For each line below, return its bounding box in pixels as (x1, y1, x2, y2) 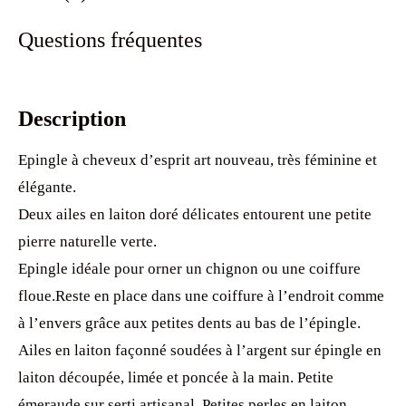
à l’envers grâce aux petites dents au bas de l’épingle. (18, 314, 361, 332)
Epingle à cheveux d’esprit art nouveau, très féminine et (18, 150, 377, 169)
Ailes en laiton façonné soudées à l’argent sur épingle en (18, 341, 382, 359)
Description (18, 106, 126, 130)
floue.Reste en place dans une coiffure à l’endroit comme (18, 286, 384, 304)
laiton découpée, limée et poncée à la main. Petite (18, 368, 333, 386)
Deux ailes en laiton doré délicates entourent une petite (18, 205, 372, 223)
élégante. (18, 178, 76, 196)
